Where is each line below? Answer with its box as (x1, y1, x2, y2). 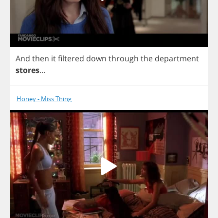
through (109, 53, 139, 64)
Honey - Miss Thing (17, 94, 72, 104)
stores (16, 65, 39, 76)
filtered (58, 53, 84, 64)
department (155, 53, 199, 64)
